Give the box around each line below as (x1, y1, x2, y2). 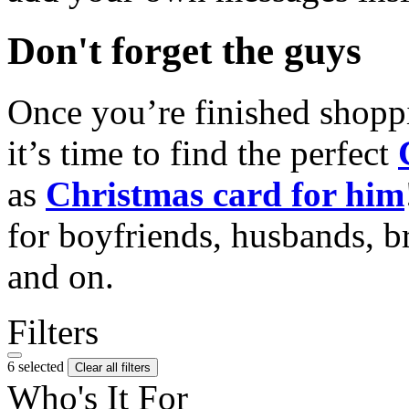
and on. (7, 256, 114, 296)
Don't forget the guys (7, 28, 362, 72)
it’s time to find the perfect (7, 132, 398, 173)
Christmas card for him (46, 173, 404, 214)
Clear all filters (75, 360, 151, 374)
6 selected (7, 358, 68, 374)
